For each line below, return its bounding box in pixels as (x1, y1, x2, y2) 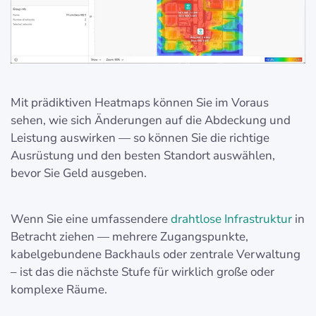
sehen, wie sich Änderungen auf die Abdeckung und (11, 112, 291, 129)
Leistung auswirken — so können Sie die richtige (11, 130, 269, 147)
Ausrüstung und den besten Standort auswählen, (11, 147, 275, 164)
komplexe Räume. (11, 281, 107, 298)
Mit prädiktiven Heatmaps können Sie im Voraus (11, 95, 269, 111)
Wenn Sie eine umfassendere (11, 211, 171, 228)
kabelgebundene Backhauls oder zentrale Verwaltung (11, 246, 300, 263)
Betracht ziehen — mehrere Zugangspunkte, (11, 229, 248, 245)
